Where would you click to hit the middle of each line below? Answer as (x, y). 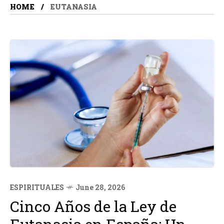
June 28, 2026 (100, 187)
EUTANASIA (73, 7)
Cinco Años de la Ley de (93, 206)
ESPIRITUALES (37, 187)
